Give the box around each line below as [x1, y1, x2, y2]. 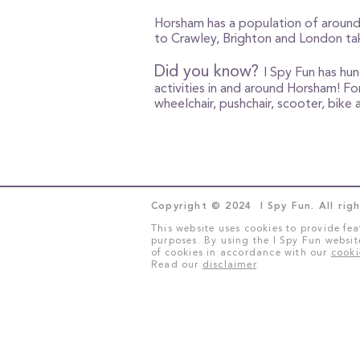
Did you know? [154, 61, 264, 80]
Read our [151, 259, 202, 270]
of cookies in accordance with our [151, 247, 331, 258]
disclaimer [202, 259, 256, 270]
